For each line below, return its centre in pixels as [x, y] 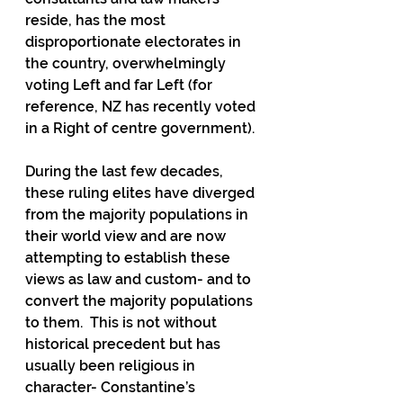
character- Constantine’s [112, 387]
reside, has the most [97, 20]
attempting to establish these [130, 258]
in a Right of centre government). [140, 128]
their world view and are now [127, 236]
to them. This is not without [123, 322]
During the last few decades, [126, 171]
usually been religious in [112, 366]
